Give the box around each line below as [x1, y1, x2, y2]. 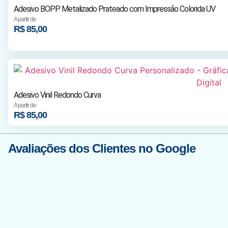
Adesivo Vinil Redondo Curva [13, 90, 101, 100]
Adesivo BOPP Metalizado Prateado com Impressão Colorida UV [13, 4, 215, 14]
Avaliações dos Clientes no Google [8, 141, 195, 156]
